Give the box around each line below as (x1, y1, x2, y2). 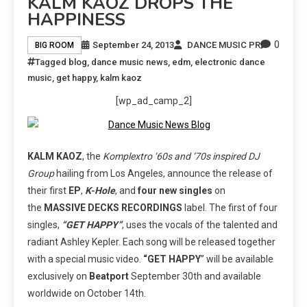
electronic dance (195, 57, 265, 68)
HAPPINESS (27, 8, 125, 32)
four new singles (138, 185, 212, 197)
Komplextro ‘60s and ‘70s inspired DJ (103, 151, 260, 162)
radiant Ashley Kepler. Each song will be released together (27, 236, 275, 248)
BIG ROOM (35, 40, 74, 50)
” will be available (201, 254, 273, 265)
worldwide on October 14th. (27, 288, 146, 299)
